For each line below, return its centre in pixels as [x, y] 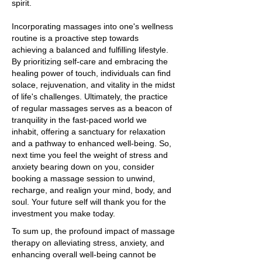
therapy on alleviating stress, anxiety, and [88, 243]
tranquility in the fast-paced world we [79, 120]
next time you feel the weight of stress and [90, 155]
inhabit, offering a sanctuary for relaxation [89, 132]
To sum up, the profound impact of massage [93, 231]
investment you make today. [63, 213]
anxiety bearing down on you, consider [83, 167]
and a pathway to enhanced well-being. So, [92, 143]
